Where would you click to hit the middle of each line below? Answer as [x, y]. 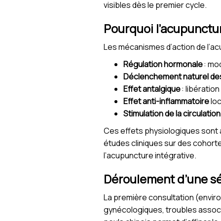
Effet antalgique [152, 89]
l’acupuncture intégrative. [150, 156]
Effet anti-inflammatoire [166, 101]
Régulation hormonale [163, 64]
